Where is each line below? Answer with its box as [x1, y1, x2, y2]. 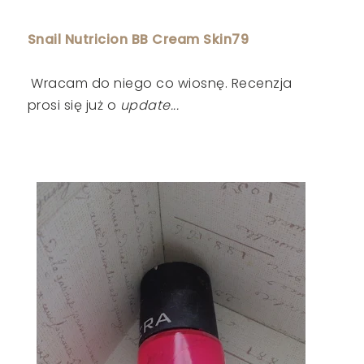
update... [116, 95, 180, 115]
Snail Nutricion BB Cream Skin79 [27, 29, 249, 49]
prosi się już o [27, 95, 117, 115]
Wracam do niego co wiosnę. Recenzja [31, 73, 292, 93]
